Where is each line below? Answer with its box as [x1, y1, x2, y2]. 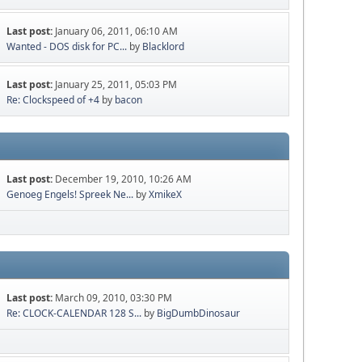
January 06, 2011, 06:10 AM [55, 24, 179, 39]
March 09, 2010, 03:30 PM [55, 291, 173, 305]
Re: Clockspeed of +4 [6, 93, 100, 107]
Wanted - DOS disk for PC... [6, 40, 128, 54]
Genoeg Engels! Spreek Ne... [6, 187, 134, 202]
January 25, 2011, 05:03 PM [55, 78, 178, 92]
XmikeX [149, 187, 183, 202]
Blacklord [142, 40, 185, 54]
